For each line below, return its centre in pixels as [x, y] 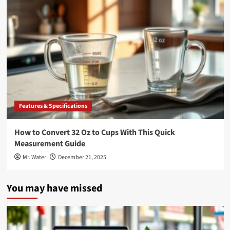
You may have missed [54, 188]
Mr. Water [34, 157]
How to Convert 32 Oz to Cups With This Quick [94, 132]
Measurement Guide [50, 143]
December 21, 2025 [82, 157]
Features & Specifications [53, 106]
